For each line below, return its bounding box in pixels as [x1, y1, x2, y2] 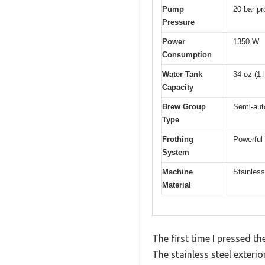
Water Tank [162, 69, 202, 79]
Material [162, 180, 191, 189]
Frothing [162, 134, 193, 144]
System [162, 147, 189, 157]
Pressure [162, 17, 195, 27]
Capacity [162, 82, 193, 92]
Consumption [162, 50, 212, 59]
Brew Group [162, 102, 206, 111]
